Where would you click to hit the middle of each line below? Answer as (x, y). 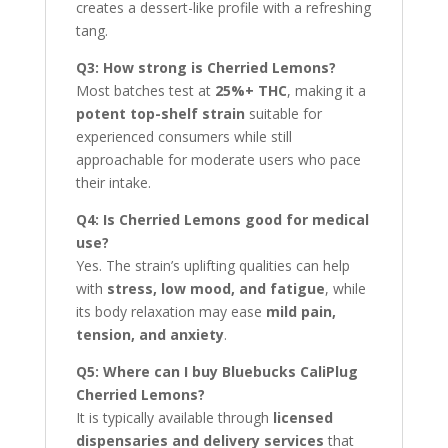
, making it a (326, 90)
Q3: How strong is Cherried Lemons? (205, 67)
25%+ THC (250, 90)
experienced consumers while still (183, 136)
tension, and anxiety (149, 334)
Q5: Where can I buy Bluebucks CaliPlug (216, 371)
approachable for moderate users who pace (218, 159)
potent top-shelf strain (160, 113)
